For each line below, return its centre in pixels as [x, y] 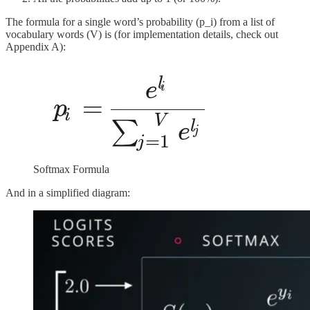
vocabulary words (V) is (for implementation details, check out [142, 35]
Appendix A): [36, 47]
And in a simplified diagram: [68, 193]
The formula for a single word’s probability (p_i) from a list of [140, 22]
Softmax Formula [71, 170]
